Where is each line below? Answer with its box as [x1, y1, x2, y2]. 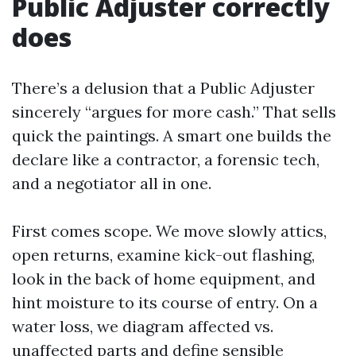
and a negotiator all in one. [12, 173, 211, 193]
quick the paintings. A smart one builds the [12, 126, 331, 145]
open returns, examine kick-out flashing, [12, 245, 315, 265]
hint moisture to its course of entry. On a [12, 292, 318, 312]
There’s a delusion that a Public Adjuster [12, 78, 315, 98]
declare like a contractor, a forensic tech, [12, 149, 319, 169]
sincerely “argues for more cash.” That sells [12, 102, 336, 122]
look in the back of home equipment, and [12, 269, 315, 288]
